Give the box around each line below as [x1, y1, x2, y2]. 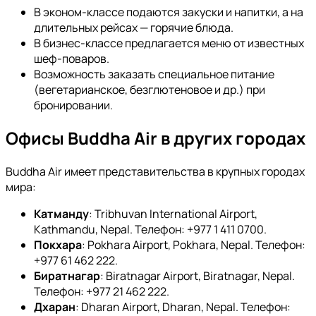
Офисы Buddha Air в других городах [6, 126, 305, 150]
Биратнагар [34, 268, 100, 284]
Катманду [34, 206, 89, 222]
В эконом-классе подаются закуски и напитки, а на [34, 4, 303, 20]
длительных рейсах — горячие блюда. [34, 19, 233, 35]
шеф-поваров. [34, 50, 109, 66]
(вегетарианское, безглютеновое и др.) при [34, 81, 265, 97]
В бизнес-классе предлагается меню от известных [34, 35, 304, 51]
